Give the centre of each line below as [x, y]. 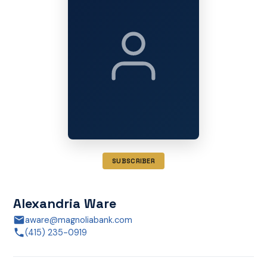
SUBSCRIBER [133, 161]
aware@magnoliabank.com [78, 220]
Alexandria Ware [64, 203]
